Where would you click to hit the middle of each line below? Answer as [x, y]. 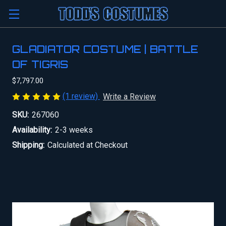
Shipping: [28, 145]
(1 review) [81, 96]
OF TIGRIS [40, 64]
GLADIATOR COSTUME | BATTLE [105, 49]
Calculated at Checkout [88, 145]
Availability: [32, 130]
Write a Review [129, 96]
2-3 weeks [74, 130]
